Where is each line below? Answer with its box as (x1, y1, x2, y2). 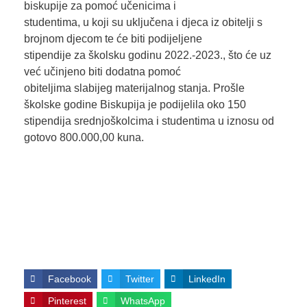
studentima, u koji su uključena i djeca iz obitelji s (23, 16, 262, 28)
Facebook (47, 273, 91, 284)
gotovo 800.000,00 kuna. (23, 131, 144, 143)
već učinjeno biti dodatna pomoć (23, 65, 181, 77)
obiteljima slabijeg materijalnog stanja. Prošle (23, 82, 245, 94)
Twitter (125, 273, 154, 284)
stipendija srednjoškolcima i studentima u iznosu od (23, 114, 274, 127)
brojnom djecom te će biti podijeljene (23, 32, 202, 45)
